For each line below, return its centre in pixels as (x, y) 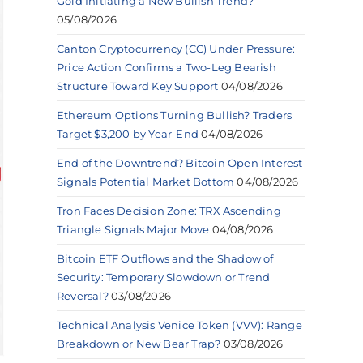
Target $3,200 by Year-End (128, 133)
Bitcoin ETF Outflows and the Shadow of (165, 258)
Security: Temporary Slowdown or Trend (164, 277)
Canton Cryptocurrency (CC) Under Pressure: (176, 48)
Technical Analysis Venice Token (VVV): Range (179, 325)
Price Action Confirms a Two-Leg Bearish (167, 67)
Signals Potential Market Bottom (146, 181)
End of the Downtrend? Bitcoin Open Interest (180, 162)
